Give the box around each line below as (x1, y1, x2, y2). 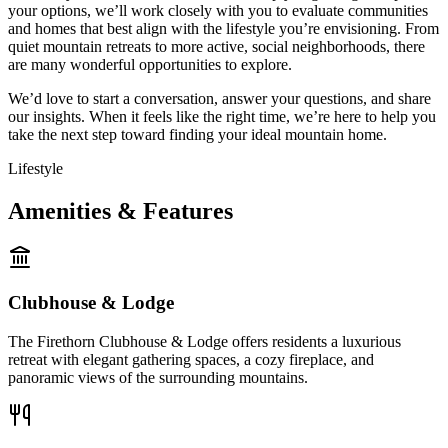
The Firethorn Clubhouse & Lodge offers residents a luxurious (8, 332, 401, 350)
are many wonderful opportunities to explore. (8, 56, 292, 74)
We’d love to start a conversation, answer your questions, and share (8, 90, 431, 108)
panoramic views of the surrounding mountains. (8, 368, 308, 386)
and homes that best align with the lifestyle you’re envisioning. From (8, 20, 439, 38)
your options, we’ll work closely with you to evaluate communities (8, 2, 428, 20)
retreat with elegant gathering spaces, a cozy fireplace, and (8, 350, 374, 368)
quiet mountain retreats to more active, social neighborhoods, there (8, 38, 425, 56)
